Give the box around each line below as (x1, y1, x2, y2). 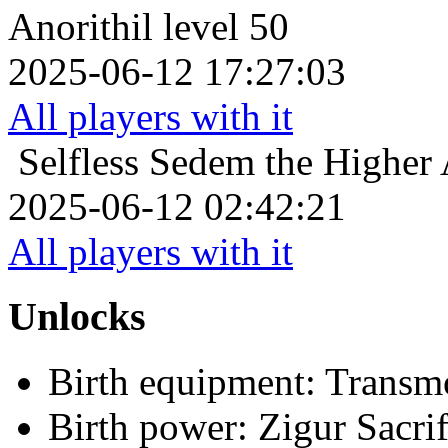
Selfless (18, 140, 139, 184)
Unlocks (8, 293, 146, 339)
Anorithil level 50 (8, 5, 289, 49)
